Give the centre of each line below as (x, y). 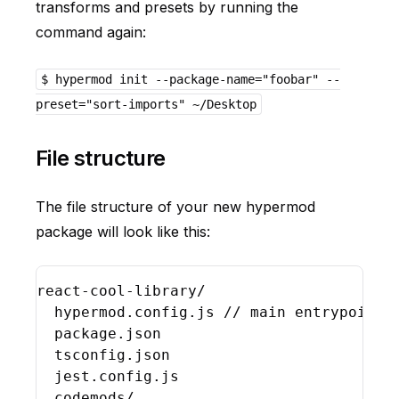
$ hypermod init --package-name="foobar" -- (190, 79)
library (166, 291)
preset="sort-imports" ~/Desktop (146, 104)
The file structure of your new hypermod (175, 207)
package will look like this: (123, 232)
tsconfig (90, 355)
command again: (91, 32)
